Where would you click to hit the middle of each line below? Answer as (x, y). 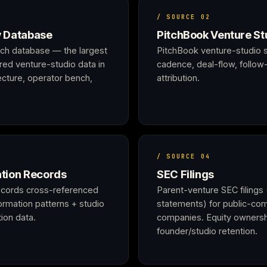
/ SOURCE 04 (184, 156)
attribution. (178, 78)
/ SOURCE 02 (184, 17)
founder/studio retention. (207, 231)
